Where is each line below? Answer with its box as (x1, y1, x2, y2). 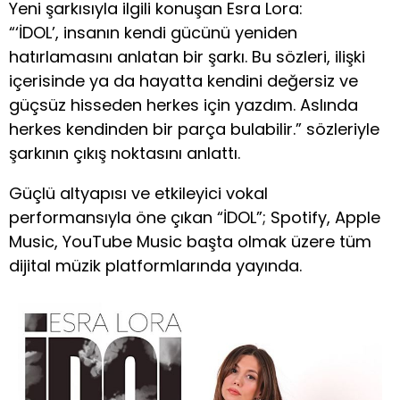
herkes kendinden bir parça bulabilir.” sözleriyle (9, 118, 379, 140)
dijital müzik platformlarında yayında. (9, 254, 302, 277)
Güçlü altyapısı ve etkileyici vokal (9, 182, 268, 204)
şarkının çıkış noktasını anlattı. (9, 142, 240, 164)
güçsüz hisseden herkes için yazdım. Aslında (9, 94, 358, 116)
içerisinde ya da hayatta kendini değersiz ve (9, 70, 358, 92)
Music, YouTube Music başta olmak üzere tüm (9, 230, 371, 253)
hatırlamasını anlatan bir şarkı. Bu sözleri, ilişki (9, 46, 365, 68)
